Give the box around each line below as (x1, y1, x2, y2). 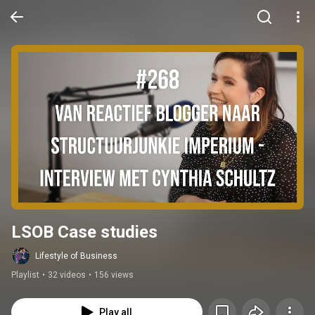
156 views (94, 270, 134, 281)
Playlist (11, 270, 39, 281)
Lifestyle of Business (35, 251, 117, 262)
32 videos (48, 270, 86, 281)
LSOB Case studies (11, 222, 157, 243)
